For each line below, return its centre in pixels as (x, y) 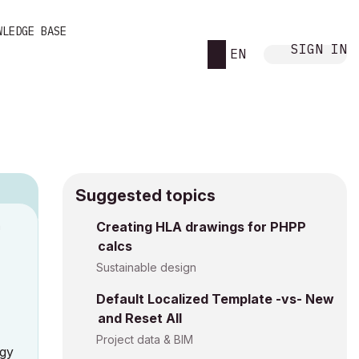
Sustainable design (146, 267)
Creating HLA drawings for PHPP (201, 227)
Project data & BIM (145, 339)
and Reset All (140, 318)
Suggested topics (145, 196)
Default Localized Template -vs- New (215, 299)
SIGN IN (319, 48)
